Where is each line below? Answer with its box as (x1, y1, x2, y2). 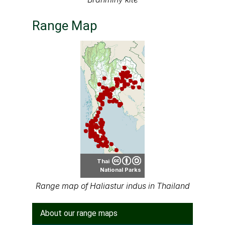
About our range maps (40, 208, 118, 218)
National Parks (100, 166, 141, 173)
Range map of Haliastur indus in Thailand (35, 181, 190, 191)
